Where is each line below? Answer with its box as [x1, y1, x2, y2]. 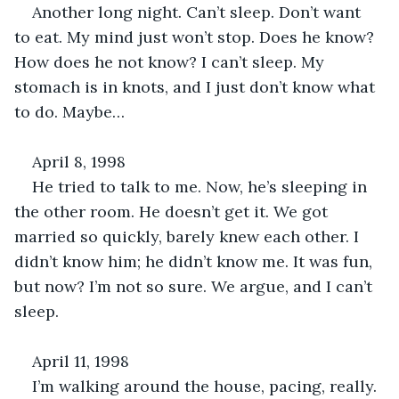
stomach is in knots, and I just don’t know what [14, 76, 379, 97]
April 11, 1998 [32, 350, 129, 371]
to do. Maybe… [14, 101, 125, 122]
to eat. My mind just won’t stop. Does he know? [14, 26, 379, 47]
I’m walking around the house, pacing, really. [32, 375, 381, 396]
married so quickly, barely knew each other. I [14, 225, 363, 247]
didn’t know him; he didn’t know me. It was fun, [14, 250, 377, 272]
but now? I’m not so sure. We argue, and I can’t [14, 275, 377, 297]
